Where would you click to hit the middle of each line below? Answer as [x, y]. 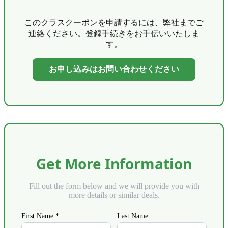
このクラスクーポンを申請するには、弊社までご [114, 23]
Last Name [133, 216]
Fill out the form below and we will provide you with [114, 186]
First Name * [40, 216]
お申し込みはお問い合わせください [114, 69]
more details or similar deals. [114, 195]
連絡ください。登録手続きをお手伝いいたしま [114, 34]
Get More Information [114, 164]
